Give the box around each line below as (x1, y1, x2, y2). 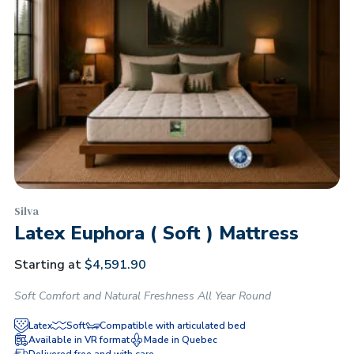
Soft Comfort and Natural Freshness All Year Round (14, 288, 271, 303)
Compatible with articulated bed (100, 319, 246, 332)
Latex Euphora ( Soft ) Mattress (14, 220, 299, 246)
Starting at (14, 256, 81, 273)
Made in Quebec (144, 333, 217, 346)
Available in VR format (28, 333, 130, 346)
